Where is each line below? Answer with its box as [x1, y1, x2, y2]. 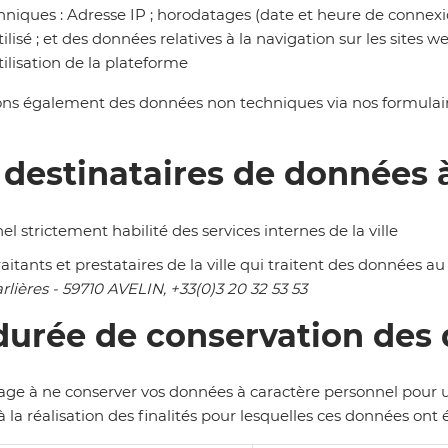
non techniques [207, 93, 323, 113]
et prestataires [56, 254, 167, 274]
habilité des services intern [112, 220, 309, 240]
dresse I [78, 5, 135, 25]
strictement [21, 220, 112, 240]
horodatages [157, 5, 255, 25]
